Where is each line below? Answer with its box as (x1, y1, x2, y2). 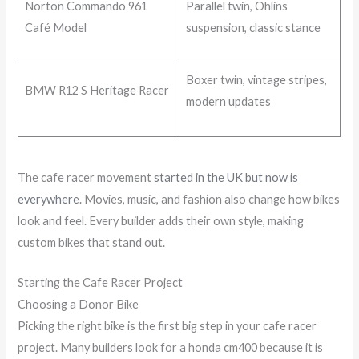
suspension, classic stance (185, 21, 321, 35)
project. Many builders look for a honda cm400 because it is (18, 341, 324, 355)
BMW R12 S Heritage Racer (24, 83, 169, 98)
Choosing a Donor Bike (18, 297, 139, 312)
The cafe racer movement (18, 170, 155, 184)
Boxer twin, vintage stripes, (185, 73, 327, 87)
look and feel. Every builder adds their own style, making (18, 213, 305, 228)
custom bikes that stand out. (18, 235, 166, 249)
